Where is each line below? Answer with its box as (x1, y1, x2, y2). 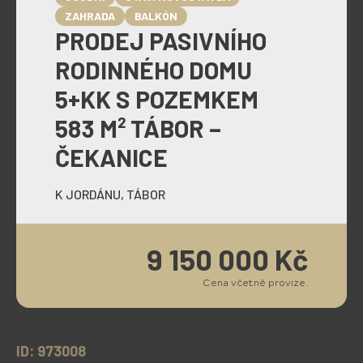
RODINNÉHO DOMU (55, 55, 252, 84)
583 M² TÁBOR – (55, 113, 221, 143)
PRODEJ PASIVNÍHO (55, 26, 267, 55)
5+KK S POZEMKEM (55, 84, 258, 113)
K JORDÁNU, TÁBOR (55, 186, 165, 202)
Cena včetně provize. (203, 275, 308, 288)
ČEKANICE (55, 143, 168, 172)
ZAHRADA (65, 9, 115, 23)
